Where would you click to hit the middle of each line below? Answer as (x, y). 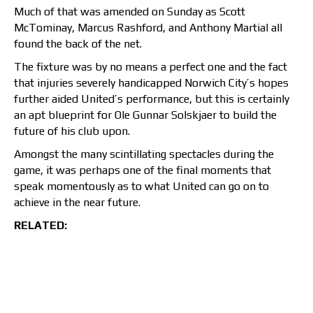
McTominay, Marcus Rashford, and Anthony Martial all (148, 28)
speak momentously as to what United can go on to (141, 187)
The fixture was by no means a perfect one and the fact (151, 67)
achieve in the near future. (77, 203)
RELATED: (41, 226)
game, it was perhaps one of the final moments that (143, 170)
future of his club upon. (72, 131)
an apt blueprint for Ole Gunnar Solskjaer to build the (145, 115)
